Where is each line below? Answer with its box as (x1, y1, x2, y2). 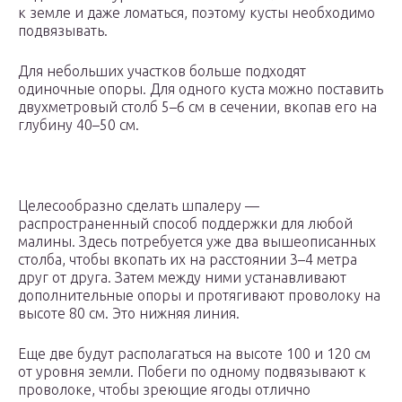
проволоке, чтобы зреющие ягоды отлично (18, 381, 310, 398)
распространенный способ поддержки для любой (18, 215, 353, 232)
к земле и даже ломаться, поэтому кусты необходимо (18, 4, 375, 22)
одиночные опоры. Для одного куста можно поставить (18, 81, 383, 98)
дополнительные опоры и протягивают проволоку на (18, 287, 380, 304)
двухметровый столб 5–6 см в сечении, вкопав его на (18, 99, 377, 116)
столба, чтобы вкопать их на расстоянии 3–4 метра (18, 251, 357, 268)
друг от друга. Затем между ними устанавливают (18, 269, 346, 286)
